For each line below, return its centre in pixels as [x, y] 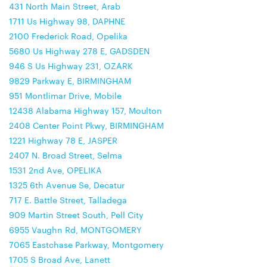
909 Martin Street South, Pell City [76, 215]
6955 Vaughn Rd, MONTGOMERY [75, 229]
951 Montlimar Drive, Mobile [65, 95]
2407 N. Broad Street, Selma [66, 155]
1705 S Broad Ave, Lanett [60, 259]
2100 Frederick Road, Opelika [68, 36]
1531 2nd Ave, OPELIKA [55, 170]
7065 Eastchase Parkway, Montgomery [86, 244]
